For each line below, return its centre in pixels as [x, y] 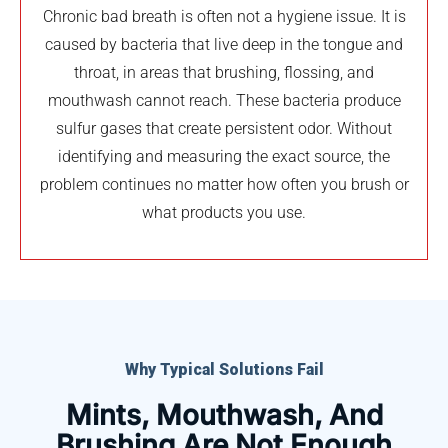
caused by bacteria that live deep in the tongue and [224, 44]
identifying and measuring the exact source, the [224, 156]
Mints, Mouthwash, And [224, 414]
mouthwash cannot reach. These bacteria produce [224, 100]
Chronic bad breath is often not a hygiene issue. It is [224, 16]
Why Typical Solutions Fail [224, 369]
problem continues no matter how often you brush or [224, 184]
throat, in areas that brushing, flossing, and [224, 72]
